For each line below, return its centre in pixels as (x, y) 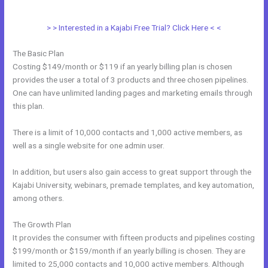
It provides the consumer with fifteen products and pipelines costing (134, 238)
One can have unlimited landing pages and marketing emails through (133, 93)
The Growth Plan (42, 225)
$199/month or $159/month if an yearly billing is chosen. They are (129, 251)
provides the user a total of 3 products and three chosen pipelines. (131, 80)
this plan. (29, 106)
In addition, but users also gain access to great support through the (132, 172)
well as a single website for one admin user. (89, 146)
